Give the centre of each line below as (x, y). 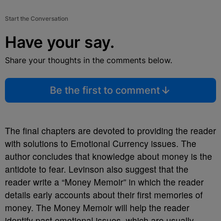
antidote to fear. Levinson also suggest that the (97, 169)
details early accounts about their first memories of (104, 195)
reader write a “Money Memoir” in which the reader (104, 182)
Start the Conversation (37, 18)
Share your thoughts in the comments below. (89, 60)
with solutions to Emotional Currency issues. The (101, 143)
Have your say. (60, 42)
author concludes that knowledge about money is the (109, 156)
